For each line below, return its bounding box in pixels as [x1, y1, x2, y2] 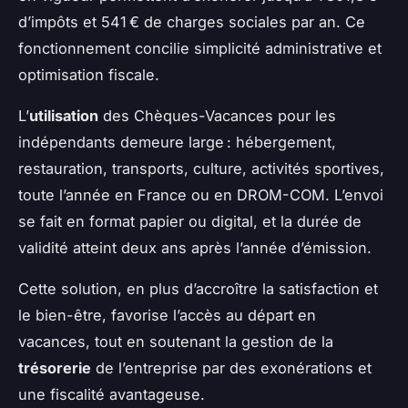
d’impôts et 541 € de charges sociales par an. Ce [18, 13, 365, 32]
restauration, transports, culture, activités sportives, [18, 159, 384, 178]
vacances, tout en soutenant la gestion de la [18, 332, 333, 352]
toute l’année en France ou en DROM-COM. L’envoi [18, 186, 383, 205]
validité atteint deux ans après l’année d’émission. [18, 239, 372, 258]
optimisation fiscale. [18, 66, 159, 85]
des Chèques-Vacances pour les [98, 107, 336, 126]
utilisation [29, 107, 98, 126]
